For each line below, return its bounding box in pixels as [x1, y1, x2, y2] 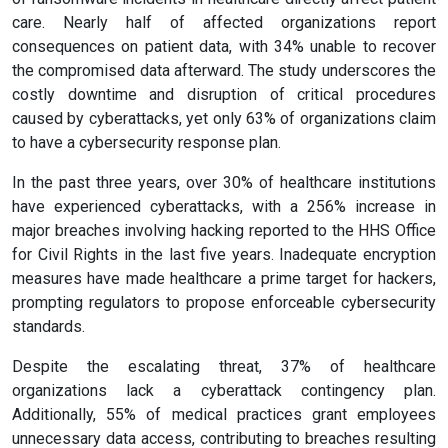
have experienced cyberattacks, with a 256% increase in [12, 197, 436, 217]
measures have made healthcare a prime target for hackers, [12, 269, 436, 289]
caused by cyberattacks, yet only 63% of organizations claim [12, 109, 436, 129]
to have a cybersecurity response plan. [12, 133, 281, 153]
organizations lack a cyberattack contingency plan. [12, 381, 436, 401]
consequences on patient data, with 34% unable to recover [12, 37, 436, 57]
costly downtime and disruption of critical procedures [12, 85, 436, 105]
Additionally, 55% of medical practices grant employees [12, 405, 436, 425]
